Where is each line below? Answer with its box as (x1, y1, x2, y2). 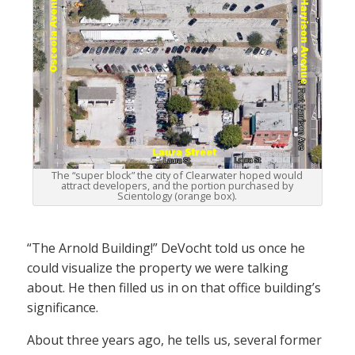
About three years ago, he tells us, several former (27, 330, 322, 349)
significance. (27, 298, 98, 316)
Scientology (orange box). (117, 188, 238, 203)
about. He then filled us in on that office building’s (27, 278, 321, 296)
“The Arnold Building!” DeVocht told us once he (27, 239, 305, 257)
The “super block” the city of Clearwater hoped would (52, 167, 303, 182)
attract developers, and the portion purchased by (61, 177, 294, 193)
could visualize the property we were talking (27, 258, 288, 277)
